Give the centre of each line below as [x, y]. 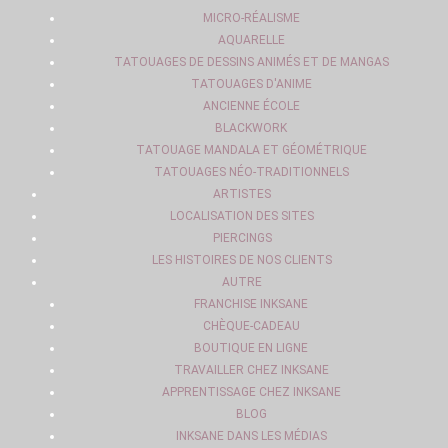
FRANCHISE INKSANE [251, 304]
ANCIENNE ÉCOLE [251, 106]
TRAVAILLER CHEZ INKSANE [251, 370]
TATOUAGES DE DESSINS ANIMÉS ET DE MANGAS [251, 62]
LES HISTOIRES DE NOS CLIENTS [242, 260]
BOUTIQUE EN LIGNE [251, 348]
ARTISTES [242, 194]
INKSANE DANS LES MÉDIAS [251, 436]
